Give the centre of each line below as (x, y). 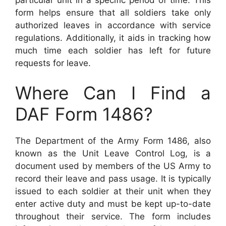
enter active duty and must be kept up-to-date (113, 204)
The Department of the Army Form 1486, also (113, 141)
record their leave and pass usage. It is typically (113, 179)
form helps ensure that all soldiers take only (113, 12)
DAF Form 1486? (84, 114)
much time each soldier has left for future (113, 50)
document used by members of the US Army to (113, 166)
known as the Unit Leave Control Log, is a (113, 153)
